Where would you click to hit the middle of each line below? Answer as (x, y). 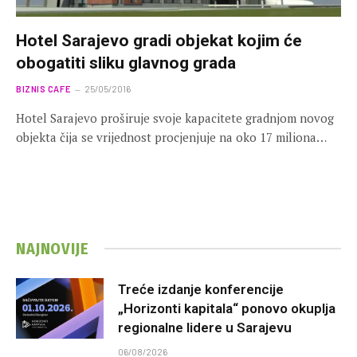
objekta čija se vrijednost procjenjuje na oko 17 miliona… (171, 137)
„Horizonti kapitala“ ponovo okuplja (227, 308)
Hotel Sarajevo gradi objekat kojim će (159, 40)
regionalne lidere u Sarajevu (205, 327)
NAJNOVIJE (53, 248)
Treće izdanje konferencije (201, 289)
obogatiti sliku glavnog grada (126, 63)
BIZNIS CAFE (43, 88)
